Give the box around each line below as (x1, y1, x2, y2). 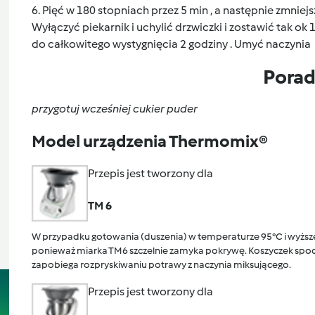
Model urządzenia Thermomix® (31, 130, 268, 151)
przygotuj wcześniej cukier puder (31, 101, 198, 115)
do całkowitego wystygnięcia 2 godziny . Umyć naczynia (31, 37, 313, 51)
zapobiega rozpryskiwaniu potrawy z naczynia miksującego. (31, 258, 291, 271)
